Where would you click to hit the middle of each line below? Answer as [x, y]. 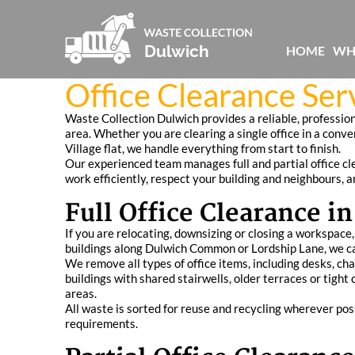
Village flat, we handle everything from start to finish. [203, 148]
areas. [81, 293]
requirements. [101, 323]
